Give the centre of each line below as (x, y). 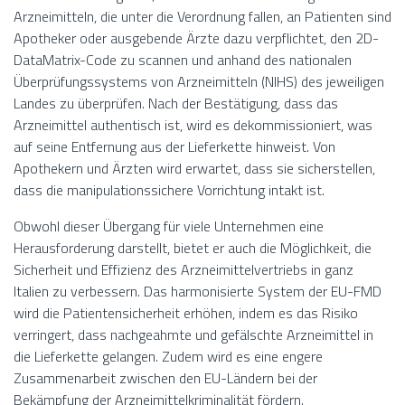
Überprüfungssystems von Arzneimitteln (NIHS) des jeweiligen (199, 82)
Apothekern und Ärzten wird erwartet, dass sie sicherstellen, (194, 169)
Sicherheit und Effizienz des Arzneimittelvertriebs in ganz (184, 270)
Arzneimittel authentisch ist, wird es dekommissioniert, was (193, 125)
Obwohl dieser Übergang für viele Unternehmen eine (169, 226)
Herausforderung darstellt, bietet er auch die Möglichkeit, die (193, 248)
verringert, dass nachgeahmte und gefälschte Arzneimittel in (193, 335)
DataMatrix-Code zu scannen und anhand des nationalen (183, 60)
